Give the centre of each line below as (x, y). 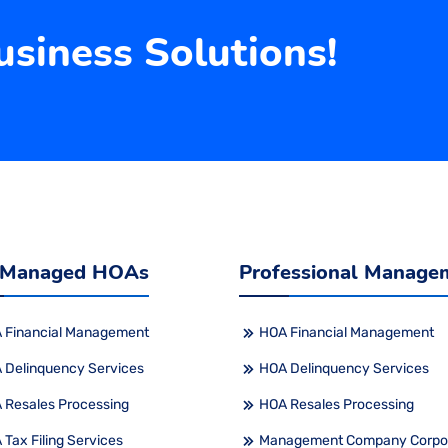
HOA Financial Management (346, 332)
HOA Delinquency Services (344, 368)
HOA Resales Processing (336, 404)
